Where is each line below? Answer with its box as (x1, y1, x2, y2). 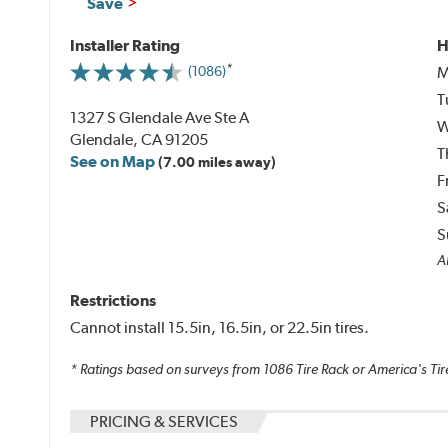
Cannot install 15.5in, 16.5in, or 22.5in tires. (70, 317, 370, 337)
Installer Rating (70, 35, 181, 55)
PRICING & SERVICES (90, 412, 239, 432)
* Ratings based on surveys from (70, 361, 264, 378)
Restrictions (70, 290, 157, 310)
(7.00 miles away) (158, 153, 277, 170)
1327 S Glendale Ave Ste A (70, 107, 250, 127)
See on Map (70, 151, 156, 171)
